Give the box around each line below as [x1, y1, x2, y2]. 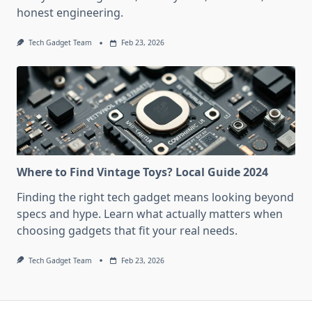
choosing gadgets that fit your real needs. [17, 222, 237, 238]
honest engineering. [17, 5, 123, 21]
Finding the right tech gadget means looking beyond [17, 189, 294, 205]
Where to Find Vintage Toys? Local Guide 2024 [17, 164, 268, 180]
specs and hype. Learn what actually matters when [17, 205, 283, 221]
